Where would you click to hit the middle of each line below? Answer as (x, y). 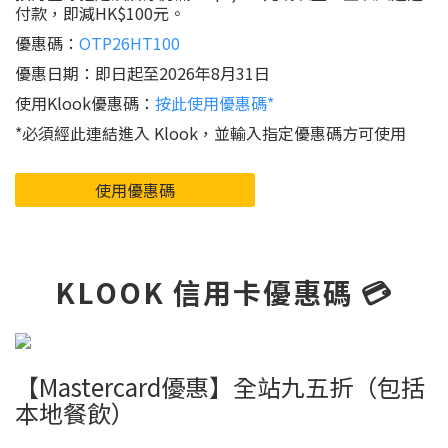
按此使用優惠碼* (214, 103)
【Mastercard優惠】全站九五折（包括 (220, 386)
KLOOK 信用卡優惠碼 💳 (224, 292)
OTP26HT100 (129, 43)
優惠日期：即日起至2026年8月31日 (142, 73)
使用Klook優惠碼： (85, 103)
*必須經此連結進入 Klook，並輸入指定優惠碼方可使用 (210, 133)
